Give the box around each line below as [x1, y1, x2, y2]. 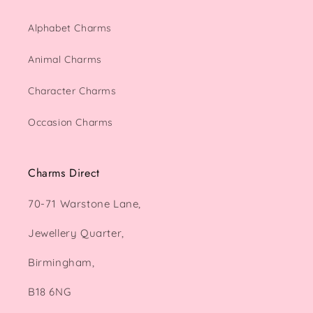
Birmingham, [28, 256, 95, 269]
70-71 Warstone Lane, [28, 197, 141, 210]
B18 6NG [28, 285, 71, 298]
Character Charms [28, 85, 117, 97]
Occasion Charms [28, 116, 113, 129]
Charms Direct [28, 165, 100, 181]
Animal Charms [28, 53, 102, 66]
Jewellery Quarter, [28, 226, 124, 240]
